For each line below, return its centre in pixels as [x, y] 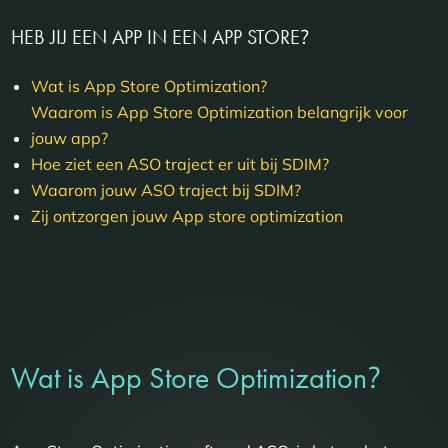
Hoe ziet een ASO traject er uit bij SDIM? [180, 164]
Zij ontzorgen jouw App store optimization [187, 216]
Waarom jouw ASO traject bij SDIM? [166, 190]
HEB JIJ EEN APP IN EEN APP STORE [156, 36]
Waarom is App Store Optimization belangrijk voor [220, 112]
